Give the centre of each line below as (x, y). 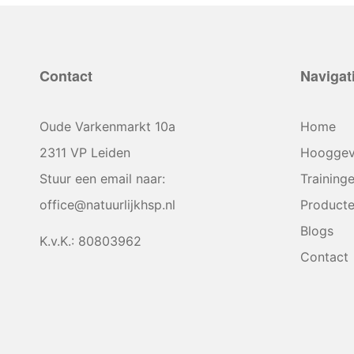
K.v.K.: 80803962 (90, 241)
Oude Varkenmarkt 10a (107, 126)
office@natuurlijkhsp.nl (107, 204)
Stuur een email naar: (102, 178)
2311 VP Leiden (85, 152)
